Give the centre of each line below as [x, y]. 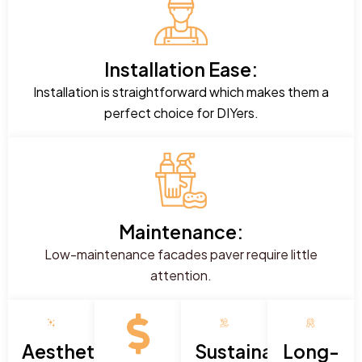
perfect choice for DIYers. [181, 113]
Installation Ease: [181, 69]
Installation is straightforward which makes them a [181, 92]
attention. [181, 276]
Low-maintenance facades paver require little [181, 255]
